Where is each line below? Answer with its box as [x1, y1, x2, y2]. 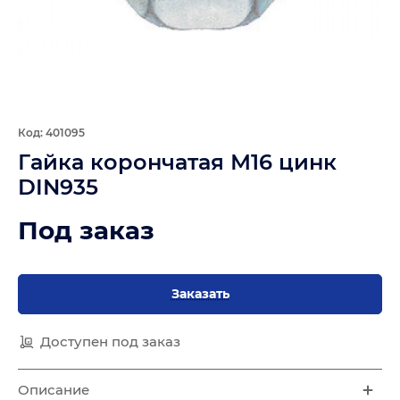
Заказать [171, 286, 229, 302]
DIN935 [18, 174, 98, 200]
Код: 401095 [18, 126, 85, 139]
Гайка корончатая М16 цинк [18, 149, 337, 175]
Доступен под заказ [40, 333, 180, 350]
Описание [18, 381, 89, 398]
